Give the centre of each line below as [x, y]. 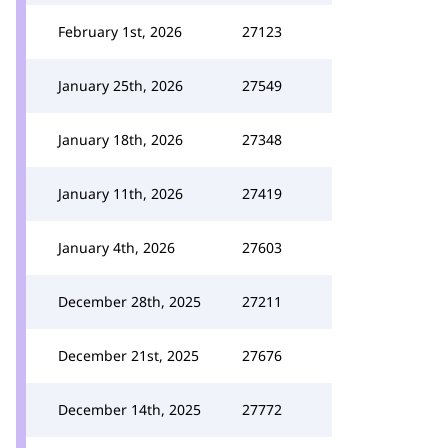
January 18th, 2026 [120, 139]
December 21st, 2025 [128, 355]
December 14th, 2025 [129, 409]
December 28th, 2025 [129, 301]
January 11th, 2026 [120, 193]
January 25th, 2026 [120, 85]
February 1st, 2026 [120, 31]
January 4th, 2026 [116, 247]
